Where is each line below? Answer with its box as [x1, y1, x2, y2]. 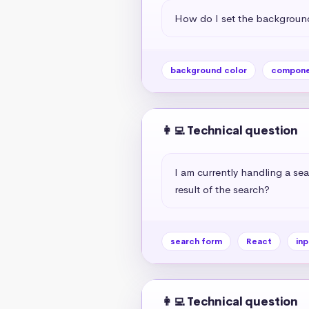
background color [170, 64, 247, 76]
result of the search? [174, 182, 270, 196]
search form [170, 235, 222, 247]
